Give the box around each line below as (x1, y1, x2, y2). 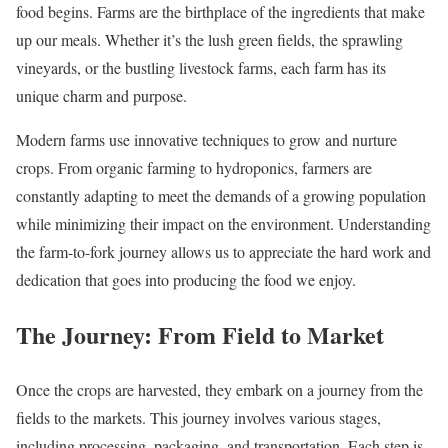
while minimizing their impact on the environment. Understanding (16, 213, 431, 235)
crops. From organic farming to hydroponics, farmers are (16, 157, 372, 179)
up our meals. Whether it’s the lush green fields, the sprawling (16, 29, 403, 51)
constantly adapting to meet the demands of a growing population (16, 185, 426, 207)
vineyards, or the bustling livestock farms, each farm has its (16, 57, 386, 79)
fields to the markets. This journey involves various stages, (16, 407, 381, 429)
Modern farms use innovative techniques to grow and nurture (16, 129, 397, 151)
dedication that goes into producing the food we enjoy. (16, 269, 356, 291)
